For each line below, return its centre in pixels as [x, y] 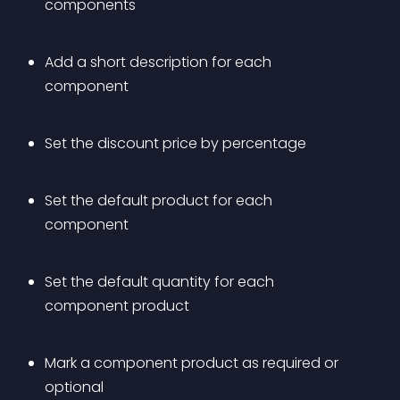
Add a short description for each [160, 62]
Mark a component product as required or [193, 363]
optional [74, 387]
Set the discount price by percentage [175, 143]
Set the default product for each [160, 200]
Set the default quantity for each [161, 282]
